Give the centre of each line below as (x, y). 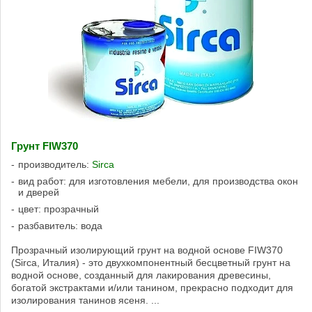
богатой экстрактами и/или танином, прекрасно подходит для (152, 287)
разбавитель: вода (60, 225)
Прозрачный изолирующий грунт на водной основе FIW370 (147, 250)
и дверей (39, 192)
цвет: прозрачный (58, 209)
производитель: (55, 164)
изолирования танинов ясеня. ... (85, 300)
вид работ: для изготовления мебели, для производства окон (158, 181)
